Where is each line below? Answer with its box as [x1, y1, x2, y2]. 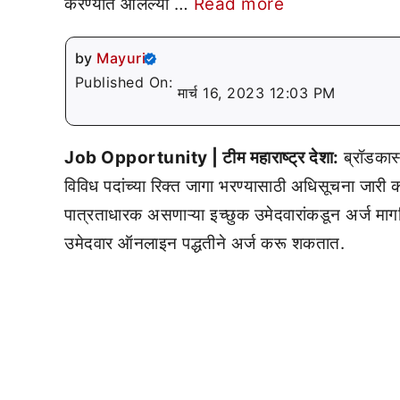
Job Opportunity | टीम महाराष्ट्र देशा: [64, 147, 339, 168]
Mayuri [96, 49, 146, 67]
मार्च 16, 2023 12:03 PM [177, 84, 336, 102]
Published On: [74, 73, 178, 91]
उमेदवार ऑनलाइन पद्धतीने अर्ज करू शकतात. [64, 233, 345, 254]
